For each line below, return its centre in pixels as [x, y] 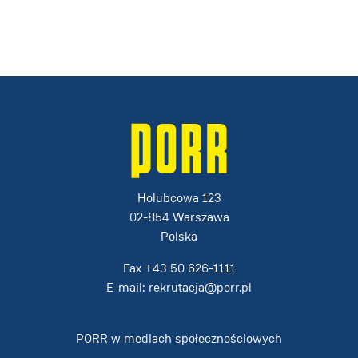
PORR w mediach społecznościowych [179, 338]
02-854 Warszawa [179, 217]
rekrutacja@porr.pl [200, 287]
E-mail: [127, 287]
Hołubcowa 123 [179, 198]
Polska [179, 236]
